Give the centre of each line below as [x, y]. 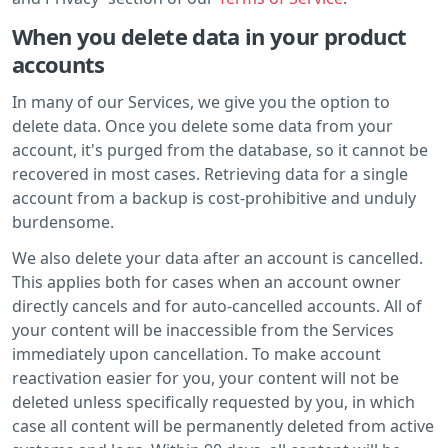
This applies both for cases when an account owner [206, 281]
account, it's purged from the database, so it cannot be [220, 149]
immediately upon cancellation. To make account [196, 353]
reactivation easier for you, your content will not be [205, 377]
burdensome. [63, 221]
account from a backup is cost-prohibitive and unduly [214, 197]
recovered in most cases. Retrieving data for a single [210, 173]
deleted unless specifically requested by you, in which [213, 401]
